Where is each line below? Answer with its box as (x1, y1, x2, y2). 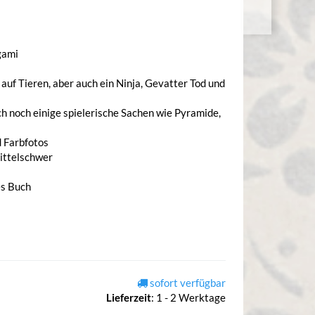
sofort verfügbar (147, 276, 226, 290)
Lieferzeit (105, 291, 151, 304)
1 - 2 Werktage (155, 291, 226, 304)
